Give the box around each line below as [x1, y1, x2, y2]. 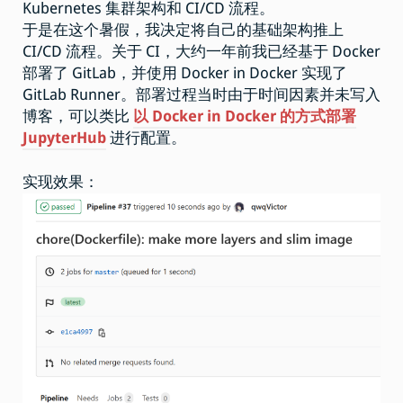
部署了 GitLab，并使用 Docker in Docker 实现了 [22, 65, 347, 83]
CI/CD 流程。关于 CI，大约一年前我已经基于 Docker [22, 43, 381, 61]
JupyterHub [22, 130, 106, 148]
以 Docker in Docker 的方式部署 [133, 108, 356, 126]
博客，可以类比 [22, 108, 133, 126]
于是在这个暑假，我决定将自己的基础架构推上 [22, 22, 344, 40]
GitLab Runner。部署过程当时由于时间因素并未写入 [22, 86, 381, 104]
